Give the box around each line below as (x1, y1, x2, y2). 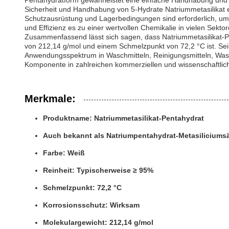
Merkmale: (25, 93, 76, 104)
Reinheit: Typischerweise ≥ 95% (43, 166, 153, 174)
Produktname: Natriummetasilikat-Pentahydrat (43, 114, 204, 122)
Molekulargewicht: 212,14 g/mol (43, 218, 153, 226)
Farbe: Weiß (43, 149, 85, 157)
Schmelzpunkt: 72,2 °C (43, 184, 122, 192)
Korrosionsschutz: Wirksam (43, 201, 140, 209)
